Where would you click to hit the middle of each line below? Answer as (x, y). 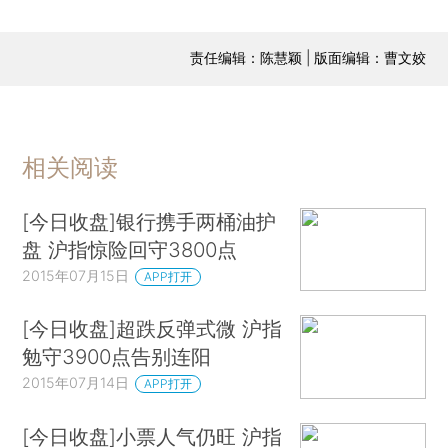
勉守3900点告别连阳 (117, 357)
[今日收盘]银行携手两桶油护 (149, 221)
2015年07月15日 (76, 275)
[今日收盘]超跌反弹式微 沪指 (152, 329)
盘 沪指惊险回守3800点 (130, 249)
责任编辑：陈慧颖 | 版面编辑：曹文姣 (307, 58)
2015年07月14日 (76, 383)
